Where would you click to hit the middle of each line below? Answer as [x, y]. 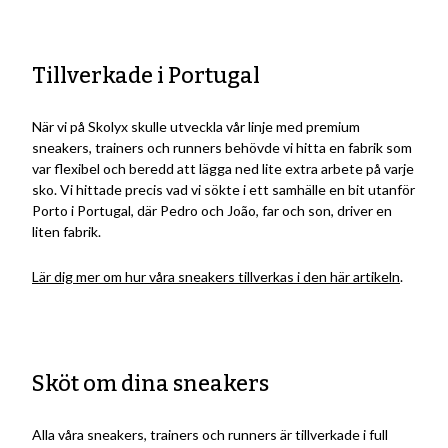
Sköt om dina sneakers [150, 384]
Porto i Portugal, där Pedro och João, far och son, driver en [212, 211]
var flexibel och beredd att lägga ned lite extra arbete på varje [223, 169]
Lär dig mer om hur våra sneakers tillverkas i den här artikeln [216, 277]
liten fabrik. [66, 232]
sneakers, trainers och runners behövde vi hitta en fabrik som [222, 148]
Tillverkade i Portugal [146, 76]
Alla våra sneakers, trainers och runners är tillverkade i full [210, 435]
